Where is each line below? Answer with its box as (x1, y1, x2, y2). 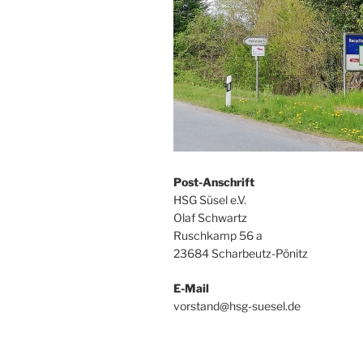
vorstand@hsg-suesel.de (173, 298, 301, 313)
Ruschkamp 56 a (173, 228, 263, 242)
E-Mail (173, 280, 209, 295)
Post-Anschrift (173, 174, 254, 189)
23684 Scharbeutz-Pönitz (173, 246, 308, 260)
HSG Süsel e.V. (173, 192, 246, 207)
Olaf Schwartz (173, 210, 247, 224)
